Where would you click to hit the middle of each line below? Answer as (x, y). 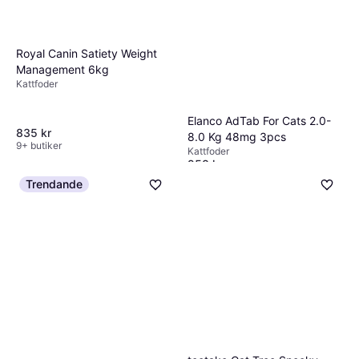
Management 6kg (63, 69)
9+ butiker (39, 145)
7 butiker (207, 176)
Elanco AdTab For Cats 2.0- (259, 120)
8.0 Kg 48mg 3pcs (237, 136)
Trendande (54, 184)
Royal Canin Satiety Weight (87, 53)
